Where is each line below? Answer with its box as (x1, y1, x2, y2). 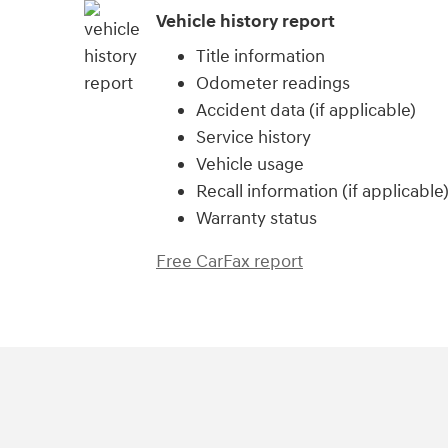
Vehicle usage (196, 153, 304, 177)
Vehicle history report (156, 9, 335, 33)
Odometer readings (196, 72, 350, 96)
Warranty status (196, 207, 317, 231)
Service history (196, 126, 311, 150)
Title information (196, 45, 325, 69)
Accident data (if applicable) (196, 99, 416, 123)
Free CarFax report (156, 250, 303, 274)
